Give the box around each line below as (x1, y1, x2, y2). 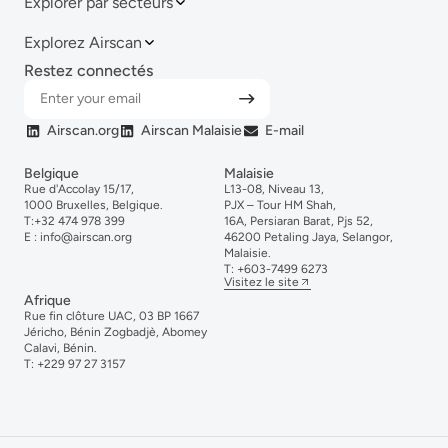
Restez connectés (24, 60, 153, 80)
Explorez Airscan (24, 32, 142, 52)
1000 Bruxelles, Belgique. (24, 198, 163, 213)
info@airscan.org (37, 230, 132, 245)
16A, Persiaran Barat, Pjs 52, (224, 214, 373, 229)
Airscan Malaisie (141, 122, 242, 140)
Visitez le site (224, 275, 299, 290)
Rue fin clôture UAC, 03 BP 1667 (24, 309, 199, 324)
